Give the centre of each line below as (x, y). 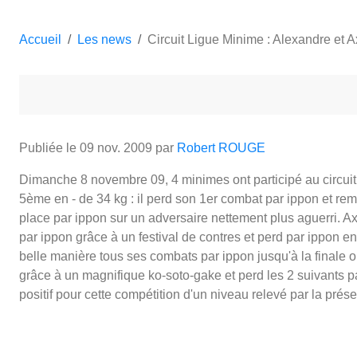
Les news (104, 39)
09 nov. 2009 (116, 147)
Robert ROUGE (221, 147)
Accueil (40, 39)
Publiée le (49, 147)
